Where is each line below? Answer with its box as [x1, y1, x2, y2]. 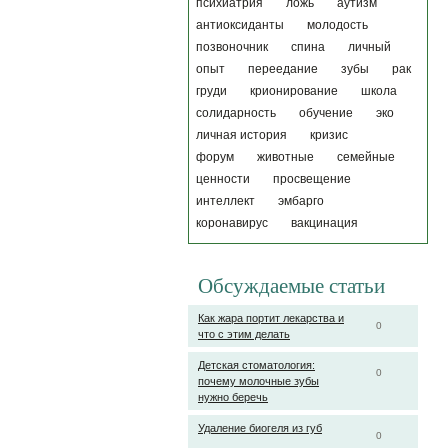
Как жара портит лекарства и [198, 312, 344, 324]
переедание [248, 62, 318, 76]
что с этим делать [198, 328, 290, 340]
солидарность [196, 106, 276, 120]
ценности [196, 172, 250, 186]
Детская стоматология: [198, 359, 315, 371]
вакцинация [291, 216, 358, 230]
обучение [299, 106, 353, 120]
